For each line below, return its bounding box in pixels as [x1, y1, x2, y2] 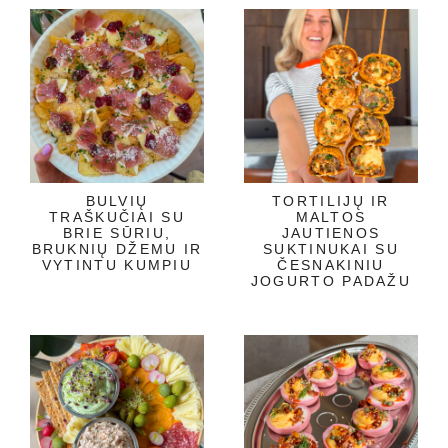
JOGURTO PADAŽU [250, 272, 412, 289]
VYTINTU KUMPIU [41, 256, 193, 273]
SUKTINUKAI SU [263, 240, 399, 257]
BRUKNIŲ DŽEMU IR [31, 240, 203, 257]
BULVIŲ [85, 192, 149, 209]
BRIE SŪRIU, [62, 224, 172, 241]
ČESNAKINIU [277, 256, 385, 273]
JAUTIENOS [281, 224, 381, 241]
